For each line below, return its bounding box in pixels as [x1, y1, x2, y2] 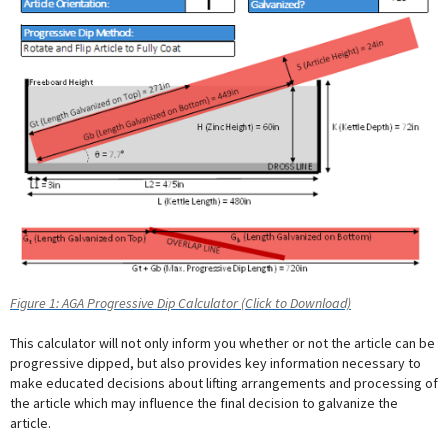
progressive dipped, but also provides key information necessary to [10, 354, 421, 373]
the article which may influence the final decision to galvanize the [10, 394, 398, 413]
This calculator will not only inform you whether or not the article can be [10, 334, 435, 353]
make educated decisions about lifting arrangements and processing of [10, 374, 438, 393]
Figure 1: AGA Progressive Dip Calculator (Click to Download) [10, 294, 351, 313]
